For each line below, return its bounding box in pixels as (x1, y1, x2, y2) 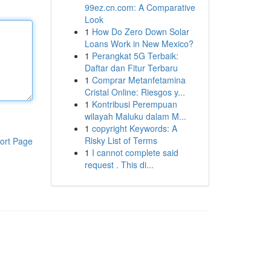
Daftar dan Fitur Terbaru (84, 62, 178, 74)
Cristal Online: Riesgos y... (84, 86, 185, 98)
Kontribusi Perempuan (91, 98, 177, 110)
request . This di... (84, 158, 154, 171)
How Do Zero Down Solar (91, 25, 189, 38)
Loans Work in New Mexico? (84, 38, 194, 50)
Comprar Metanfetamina (91, 74, 186, 86)
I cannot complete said (91, 146, 178, 158)
